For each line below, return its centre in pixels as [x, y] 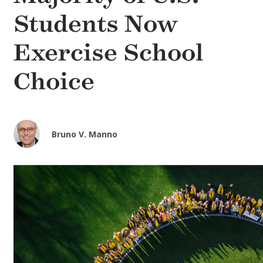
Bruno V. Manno [85, 134]
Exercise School [109, 53]
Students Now [96, 24]
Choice [54, 82]
